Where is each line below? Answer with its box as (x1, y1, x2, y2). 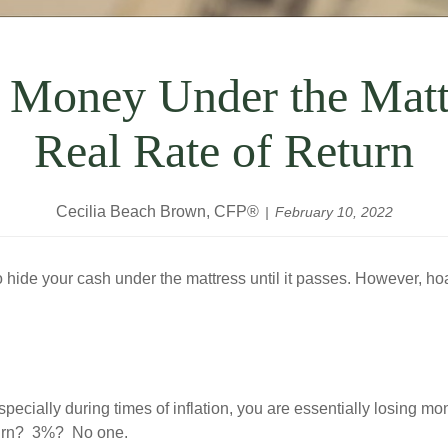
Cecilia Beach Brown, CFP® (55, 203, 259, 220)
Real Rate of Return (34, 124, 414, 177)
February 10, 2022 (274, 204, 393, 220)
